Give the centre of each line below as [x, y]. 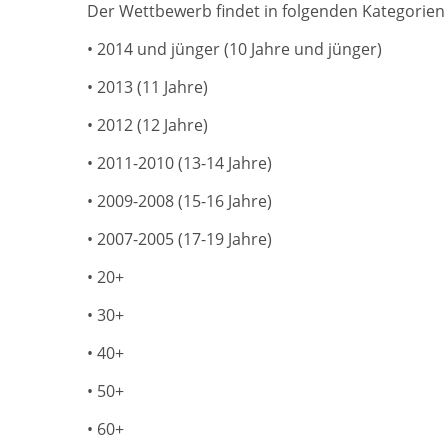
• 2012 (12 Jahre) [147, 124]
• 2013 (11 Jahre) [147, 86]
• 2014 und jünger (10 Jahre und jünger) [234, 48]
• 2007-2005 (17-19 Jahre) [179, 238]
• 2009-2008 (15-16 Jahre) [179, 200]
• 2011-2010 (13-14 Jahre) [179, 162]
